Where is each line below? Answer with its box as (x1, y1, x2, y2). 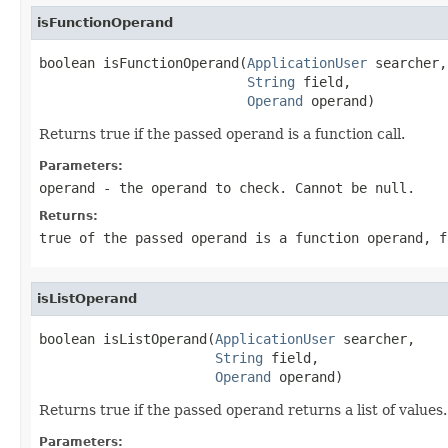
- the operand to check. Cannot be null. (95, 179, 415, 196)
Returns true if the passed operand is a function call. (39, 125, 405, 142)
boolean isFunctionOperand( (39, 54, 247, 71)
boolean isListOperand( (39, 330, 215, 347)
